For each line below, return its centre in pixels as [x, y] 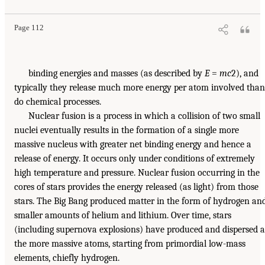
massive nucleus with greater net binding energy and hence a [133, 145]
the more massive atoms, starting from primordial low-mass [130, 244]
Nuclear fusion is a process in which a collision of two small [144, 116]
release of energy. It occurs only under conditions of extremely [135, 159]
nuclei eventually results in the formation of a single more [127, 130]
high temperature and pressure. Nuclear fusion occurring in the [137, 173]
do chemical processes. [58, 102]
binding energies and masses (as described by [117, 74]
